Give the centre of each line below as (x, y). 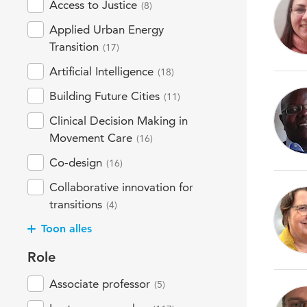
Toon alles (66, 229)
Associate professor (100, 284)
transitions (76, 204)
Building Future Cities (105, 96)
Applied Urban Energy (107, 29)
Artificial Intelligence (101, 71)
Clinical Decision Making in (119, 121)
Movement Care (91, 138)
